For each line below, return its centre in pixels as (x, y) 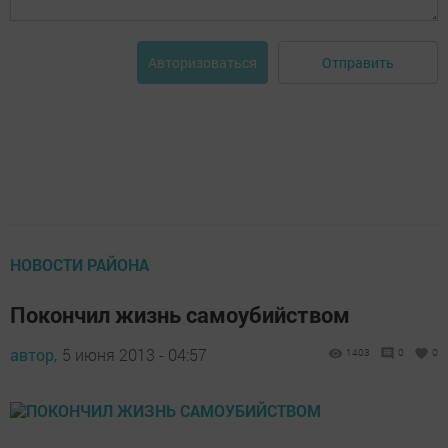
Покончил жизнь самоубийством (180, 315)
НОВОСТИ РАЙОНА (79, 265)
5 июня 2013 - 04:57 (134, 355)
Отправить (358, 62)
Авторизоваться (202, 63)
